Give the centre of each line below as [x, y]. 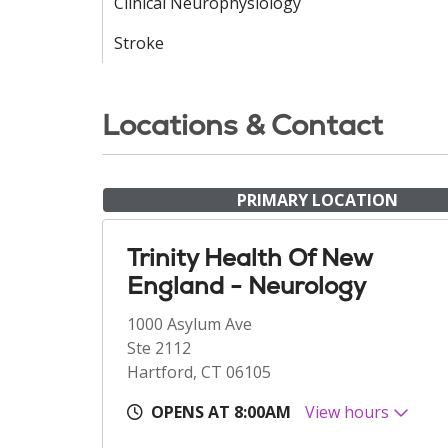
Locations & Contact [242, 125]
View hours [349, 412]
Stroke [139, 43]
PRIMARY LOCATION [317, 200]
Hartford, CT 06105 [199, 372]
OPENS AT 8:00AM [221, 412]
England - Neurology [246, 285]
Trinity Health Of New [249, 257]
